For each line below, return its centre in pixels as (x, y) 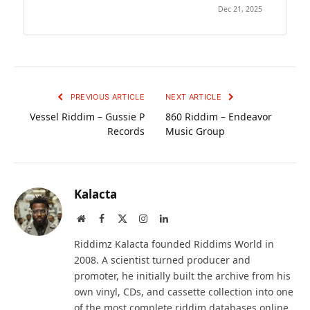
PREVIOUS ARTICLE (106, 97)
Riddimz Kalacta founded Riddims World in (174, 244)
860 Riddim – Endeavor (219, 116)
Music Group (195, 131)
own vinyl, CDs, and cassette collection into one (184, 291)
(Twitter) (144, 231)
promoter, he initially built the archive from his (182, 275)
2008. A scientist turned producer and (162, 259)
